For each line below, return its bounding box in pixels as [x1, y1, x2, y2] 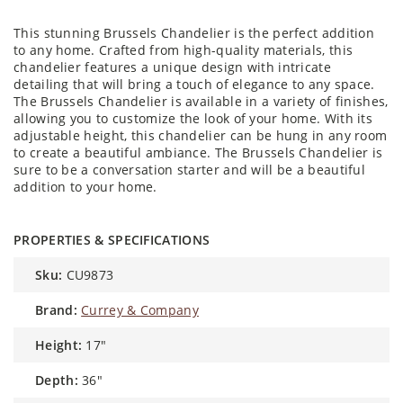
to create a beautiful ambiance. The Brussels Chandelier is [13, 143, 383, 161]
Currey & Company [81, 300, 199, 318]
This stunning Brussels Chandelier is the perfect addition [13, 23, 375, 41]
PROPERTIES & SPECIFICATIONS [13, 230, 210, 248]
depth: [44, 371, 78, 389]
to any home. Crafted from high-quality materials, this [13, 40, 354, 58]
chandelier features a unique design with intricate [13, 58, 331, 76]
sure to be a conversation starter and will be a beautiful [13, 160, 366, 178]
